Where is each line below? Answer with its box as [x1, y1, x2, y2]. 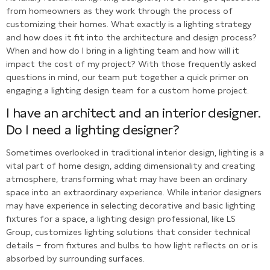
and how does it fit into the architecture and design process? [6, 32, 257, 42]
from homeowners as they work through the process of [6, 5, 233, 16]
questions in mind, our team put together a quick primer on [6, 72, 248, 82]
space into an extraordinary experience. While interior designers [6, 187, 262, 197]
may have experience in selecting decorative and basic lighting [6, 200, 255, 210]
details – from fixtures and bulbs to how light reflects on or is [6, 240, 258, 250]
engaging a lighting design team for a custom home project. [6, 85, 249, 95]
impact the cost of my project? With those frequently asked [6, 58, 256, 69]
